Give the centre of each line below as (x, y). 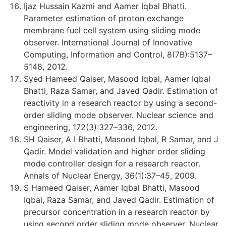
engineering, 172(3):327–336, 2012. (91, 127)
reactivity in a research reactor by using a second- (120, 103)
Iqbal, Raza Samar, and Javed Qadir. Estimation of (119, 200)
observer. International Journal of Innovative (108, 42)
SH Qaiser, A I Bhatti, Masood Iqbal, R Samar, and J (121, 139)
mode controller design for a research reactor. (112, 163)
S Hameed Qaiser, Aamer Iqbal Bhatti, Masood (112, 187)
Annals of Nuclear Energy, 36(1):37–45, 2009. (110, 175)
